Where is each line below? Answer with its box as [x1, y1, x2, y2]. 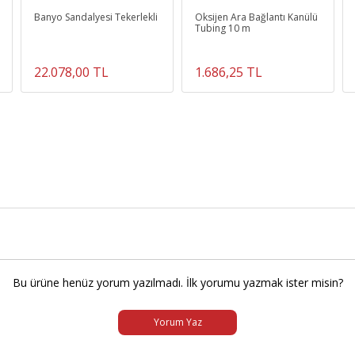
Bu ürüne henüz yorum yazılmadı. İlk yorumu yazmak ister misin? [12, 274, 343, 290]
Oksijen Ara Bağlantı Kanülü [194, 10, 318, 24]
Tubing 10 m [194, 21, 250, 35]
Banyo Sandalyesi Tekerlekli [34, 10, 158, 24]
